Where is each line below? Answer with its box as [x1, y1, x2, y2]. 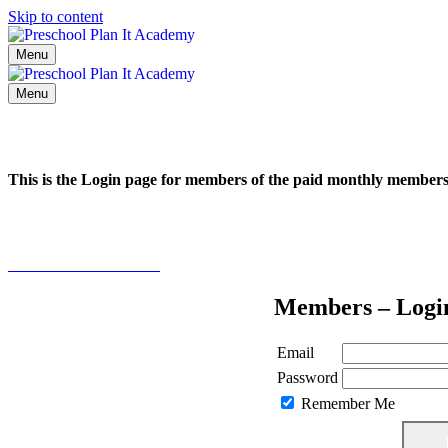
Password [276, 369, 338, 387]
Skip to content [8, 8, 103, 25]
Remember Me [300, 395, 395, 413]
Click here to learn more [8, 255, 160, 273]
